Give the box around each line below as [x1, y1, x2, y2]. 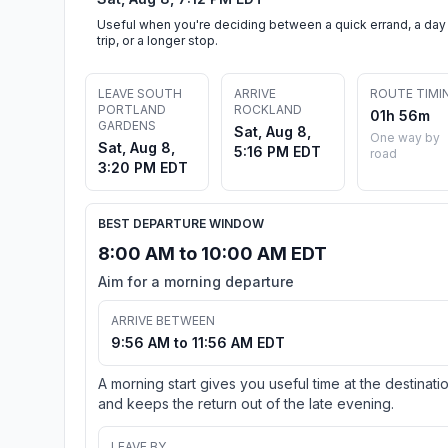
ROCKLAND [234, 101, 302, 117]
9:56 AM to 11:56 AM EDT [111, 333, 285, 351]
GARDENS [98, 117, 156, 133]
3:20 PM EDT [98, 158, 188, 176]
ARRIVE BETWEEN [111, 312, 215, 328]
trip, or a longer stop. [97, 32, 218, 48]
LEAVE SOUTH [98, 85, 182, 101]
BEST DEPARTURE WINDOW [98, 215, 264, 231]
